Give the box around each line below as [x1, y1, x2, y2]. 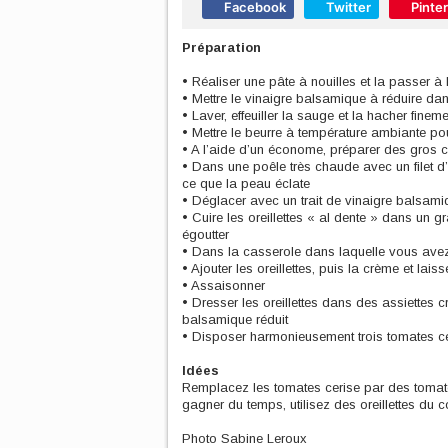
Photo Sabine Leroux [182, 431, 307, 446]
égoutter [182, 227, 229, 242]
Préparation [182, 40, 261, 55]
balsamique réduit [182, 312, 288, 327]
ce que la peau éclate [182, 176, 310, 191]
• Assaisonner [182, 278, 265, 293]
